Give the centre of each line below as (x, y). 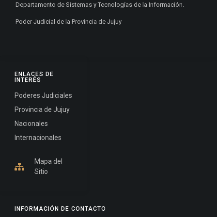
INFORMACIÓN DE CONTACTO (60, 209)
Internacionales (38, 138)
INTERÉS (28, 80)
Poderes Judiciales (43, 96)
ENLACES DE (34, 74)
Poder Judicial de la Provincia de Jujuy (69, 22)
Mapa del (48, 162)
